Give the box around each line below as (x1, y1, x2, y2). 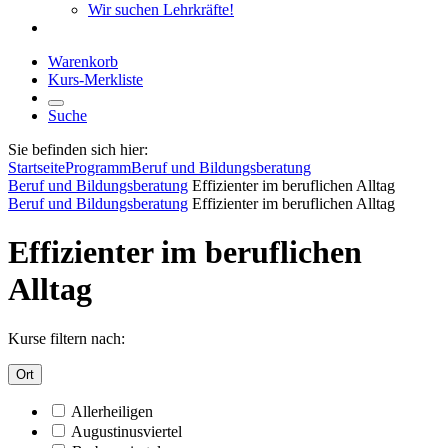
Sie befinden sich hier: (8, 141, 148, 158)
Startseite (8, 159, 65, 176)
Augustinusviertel (71, 422, 182, 440)
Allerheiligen (71, 402, 153, 420)
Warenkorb (48, 53, 118, 70)
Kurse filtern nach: (8, 329, 125, 347)
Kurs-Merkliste (48, 71, 143, 88)
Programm (65, 159, 131, 176)
